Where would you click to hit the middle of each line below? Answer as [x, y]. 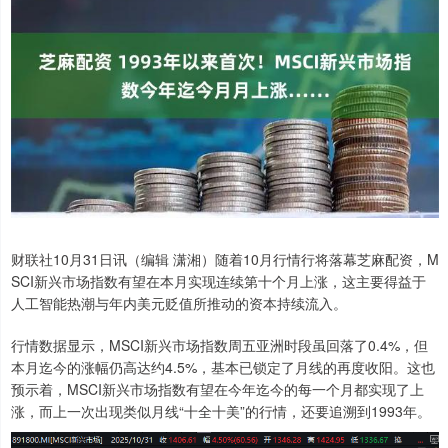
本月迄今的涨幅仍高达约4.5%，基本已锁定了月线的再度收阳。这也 [223, 367]
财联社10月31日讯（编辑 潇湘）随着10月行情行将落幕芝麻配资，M [225, 259]
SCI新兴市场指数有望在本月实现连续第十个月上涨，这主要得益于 [218, 281]
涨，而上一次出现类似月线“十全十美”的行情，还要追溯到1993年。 [221, 411]
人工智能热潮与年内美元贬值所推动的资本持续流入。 [179, 303]
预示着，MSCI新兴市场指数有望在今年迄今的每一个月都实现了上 [217, 389]
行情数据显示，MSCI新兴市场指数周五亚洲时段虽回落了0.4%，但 [219, 345]
